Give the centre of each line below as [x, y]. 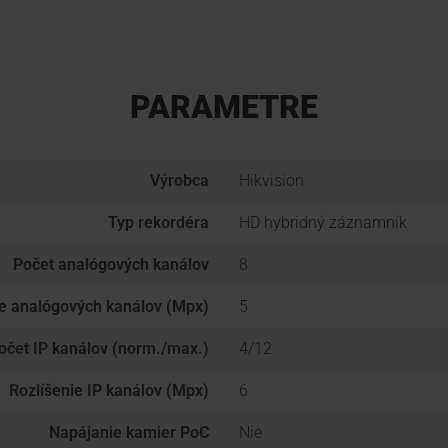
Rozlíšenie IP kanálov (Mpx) [109, 390]
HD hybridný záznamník [323, 222]
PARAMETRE [224, 107]
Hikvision [271, 180]
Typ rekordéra [158, 222]
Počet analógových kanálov [111, 264]
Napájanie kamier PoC [129, 432]
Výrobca [179, 180]
